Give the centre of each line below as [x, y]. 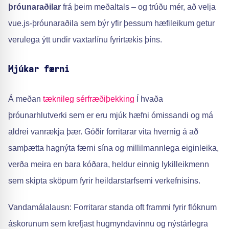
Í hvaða [149, 99]
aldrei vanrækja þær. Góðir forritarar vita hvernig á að [103, 132]
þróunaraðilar [35, 7]
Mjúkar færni [39, 70]
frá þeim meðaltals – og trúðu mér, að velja [138, 7]
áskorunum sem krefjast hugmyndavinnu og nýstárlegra [108, 224]
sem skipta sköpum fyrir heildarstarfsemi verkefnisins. [104, 181]
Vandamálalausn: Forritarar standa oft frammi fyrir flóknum [112, 207]
